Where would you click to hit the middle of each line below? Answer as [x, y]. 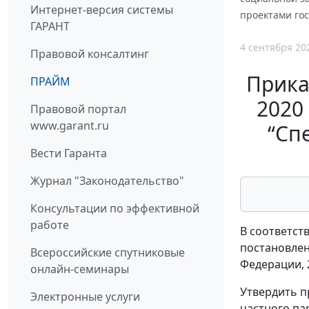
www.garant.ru [70, 126]
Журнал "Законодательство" [107, 181]
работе [50, 225]
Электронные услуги [85, 297]
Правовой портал [78, 109]
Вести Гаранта [69, 153]
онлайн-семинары [80, 269]
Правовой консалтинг [90, 54]
